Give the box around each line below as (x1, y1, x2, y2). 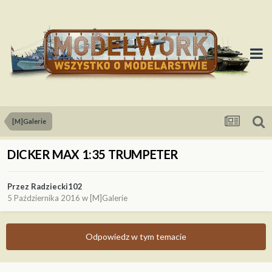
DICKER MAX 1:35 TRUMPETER (7, 147, 178, 162)
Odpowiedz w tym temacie (86, 231, 186, 242)
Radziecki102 (31, 182, 83, 192)
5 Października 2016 (7, 193, 80, 203)
